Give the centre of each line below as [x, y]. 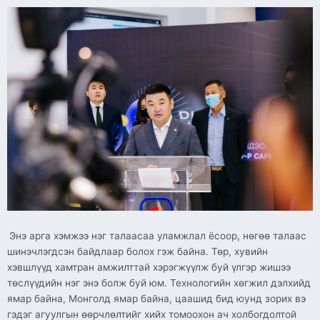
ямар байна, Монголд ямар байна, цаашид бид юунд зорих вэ [156, 299]
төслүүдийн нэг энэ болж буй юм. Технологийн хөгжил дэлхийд [159, 283]
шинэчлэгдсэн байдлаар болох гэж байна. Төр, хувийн [137, 252]
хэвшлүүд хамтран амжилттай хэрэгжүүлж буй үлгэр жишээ [149, 267]
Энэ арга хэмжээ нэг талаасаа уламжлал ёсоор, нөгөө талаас [158, 236]
